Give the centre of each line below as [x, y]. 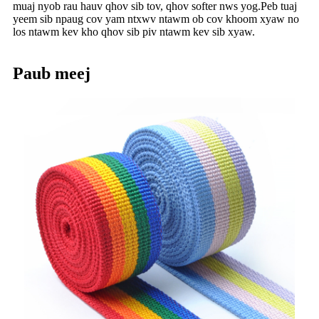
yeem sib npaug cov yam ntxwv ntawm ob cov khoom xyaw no [156, 19]
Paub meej [52, 73]
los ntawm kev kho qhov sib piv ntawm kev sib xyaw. [134, 31]
